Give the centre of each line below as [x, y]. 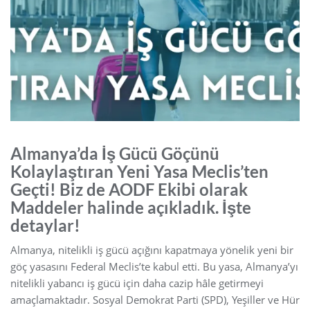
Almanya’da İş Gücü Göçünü [115, 153]
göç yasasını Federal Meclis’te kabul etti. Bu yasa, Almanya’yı [154, 266]
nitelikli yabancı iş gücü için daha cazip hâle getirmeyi [137, 283]
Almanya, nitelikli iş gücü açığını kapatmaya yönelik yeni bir [152, 249]
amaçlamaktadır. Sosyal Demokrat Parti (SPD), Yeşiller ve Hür [155, 299]
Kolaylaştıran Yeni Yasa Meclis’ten [139, 171]
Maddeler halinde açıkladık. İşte [131, 207]
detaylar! [45, 225]
